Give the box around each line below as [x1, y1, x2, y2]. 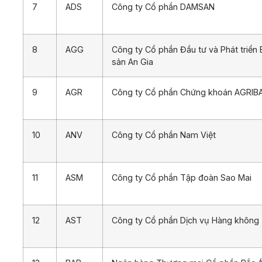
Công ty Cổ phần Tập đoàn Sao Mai [112, 172, 251, 182]
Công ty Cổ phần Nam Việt [112, 129, 216, 140]
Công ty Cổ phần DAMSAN [112, 1, 215, 12]
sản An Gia [112, 56, 153, 67]
